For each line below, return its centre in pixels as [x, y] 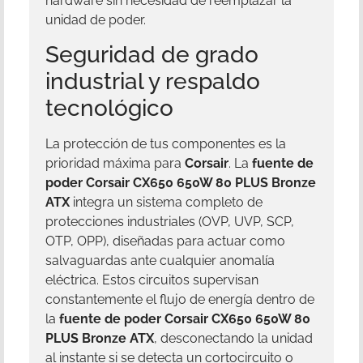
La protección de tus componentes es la [166, 143]
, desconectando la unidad [233, 338]
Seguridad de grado [152, 54]
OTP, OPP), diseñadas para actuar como [165, 241]
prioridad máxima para [115, 163]
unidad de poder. [96, 19]
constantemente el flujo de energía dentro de [180, 299]
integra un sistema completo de [166, 202]
